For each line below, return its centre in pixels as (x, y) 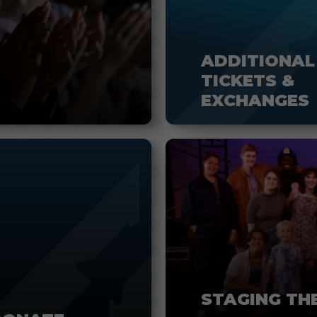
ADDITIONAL (258, 60)
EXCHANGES (255, 100)
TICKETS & (248, 80)
